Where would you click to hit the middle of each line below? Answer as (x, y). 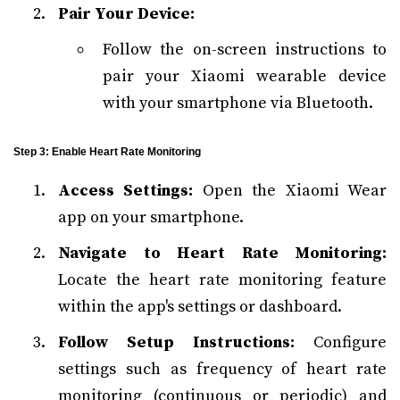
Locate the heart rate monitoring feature (222, 280)
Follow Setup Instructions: (176, 342)
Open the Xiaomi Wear (290, 191)
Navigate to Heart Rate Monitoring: (222, 253)
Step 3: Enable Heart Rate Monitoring (107, 152)
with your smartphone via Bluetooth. (238, 103)
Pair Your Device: (126, 14)
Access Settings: (126, 191)
